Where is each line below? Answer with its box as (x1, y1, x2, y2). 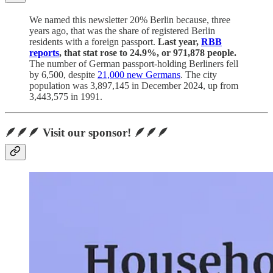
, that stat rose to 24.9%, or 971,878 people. (59, 47, 236, 58)
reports (29, 47, 59, 58)
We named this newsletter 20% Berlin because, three (29, 14, 230, 25)
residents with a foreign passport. (29, 36, 158, 47)
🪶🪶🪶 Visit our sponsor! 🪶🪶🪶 (5, 126, 169, 140)
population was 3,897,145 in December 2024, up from (29, 80, 238, 91)
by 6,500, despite (29, 69, 97, 80)
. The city (180, 69, 217, 80)
